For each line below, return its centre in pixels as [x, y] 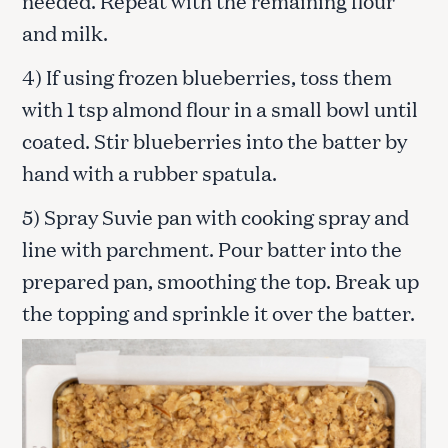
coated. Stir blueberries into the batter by [214, 139]
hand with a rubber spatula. [151, 171]
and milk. [67, 31]
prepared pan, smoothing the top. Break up [220, 279]
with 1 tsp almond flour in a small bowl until [220, 107]
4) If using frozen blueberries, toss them [207, 75]
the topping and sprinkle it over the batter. [218, 311]
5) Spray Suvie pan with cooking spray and [215, 215]
